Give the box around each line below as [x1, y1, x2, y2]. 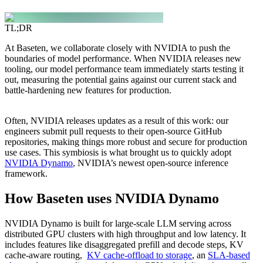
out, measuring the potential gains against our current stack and [5, 75, 237, 85]
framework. [5, 168, 48, 179]
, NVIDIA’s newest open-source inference [73, 158, 228, 168]
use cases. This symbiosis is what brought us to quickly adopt [5, 147, 231, 158]
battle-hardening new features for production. [5, 85, 174, 96]
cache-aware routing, [5, 249, 87, 260]
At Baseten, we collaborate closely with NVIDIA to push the [5, 43, 230, 53]
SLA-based [208, 249, 250, 260]
